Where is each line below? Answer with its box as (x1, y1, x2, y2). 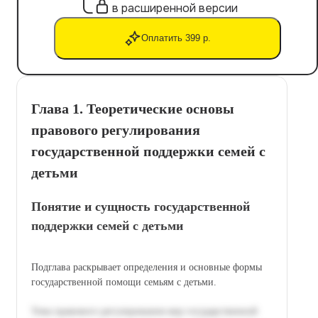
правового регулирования (31, 121, 200, 138)
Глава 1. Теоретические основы (31, 100, 234, 116)
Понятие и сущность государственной (31, 199, 250, 214)
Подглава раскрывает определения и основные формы (31, 261, 262, 273)
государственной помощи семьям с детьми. (31, 276, 216, 287)
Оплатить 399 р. (141, 33, 211, 44)
